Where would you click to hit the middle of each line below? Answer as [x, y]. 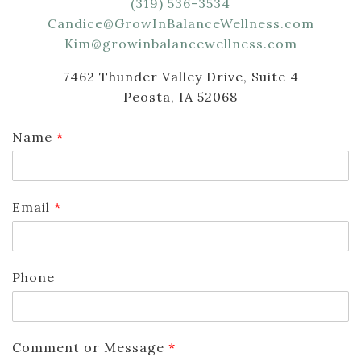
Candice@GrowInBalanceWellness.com [180, 24]
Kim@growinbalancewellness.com [180, 44]
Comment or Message [90, 348]
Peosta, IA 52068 [180, 97]
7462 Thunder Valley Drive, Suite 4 [180, 77]
